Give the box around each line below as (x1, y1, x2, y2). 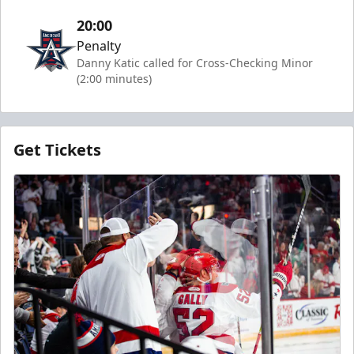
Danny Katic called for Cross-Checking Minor (77, 55, 313, 70)
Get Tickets (13, 138, 101, 160)
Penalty (77, 36, 121, 55)
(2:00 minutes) (77, 70, 152, 86)
